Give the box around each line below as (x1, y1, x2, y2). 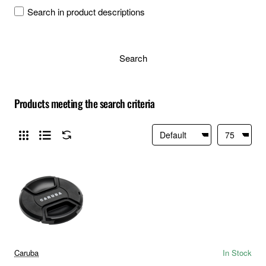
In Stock (223, 246, 252, 258)
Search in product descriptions (27, 5, 145, 18)
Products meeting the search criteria (14, 95, 154, 111)
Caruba (14, 246, 39, 258)
